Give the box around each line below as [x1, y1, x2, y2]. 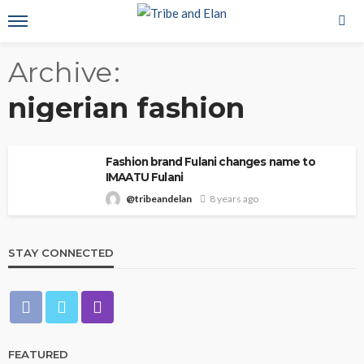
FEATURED [8, 348, 68, 361]
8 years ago [210, 193, 258, 205]
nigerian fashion [8, 91, 245, 125]
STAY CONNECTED [8, 246, 114, 259]
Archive [8, 55, 112, 89]
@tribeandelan [126, 193, 192, 205]
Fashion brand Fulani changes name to [106, 155, 315, 168]
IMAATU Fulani [106, 171, 184, 184]
